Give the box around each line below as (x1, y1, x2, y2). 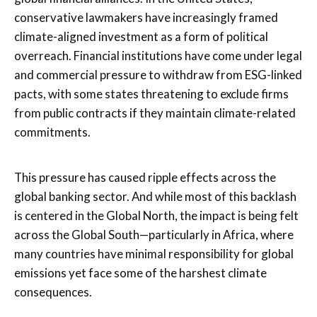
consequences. (14, 284, 92, 299)
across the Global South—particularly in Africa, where (14, 226, 294, 242)
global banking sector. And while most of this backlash (14, 188, 296, 204)
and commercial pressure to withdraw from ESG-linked (14, 67, 302, 82)
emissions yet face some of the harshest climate (14, 265, 267, 280)
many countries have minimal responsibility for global (14, 246, 294, 261)
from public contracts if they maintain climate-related (14, 105, 296, 120)
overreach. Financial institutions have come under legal (14, 47, 302, 63)
